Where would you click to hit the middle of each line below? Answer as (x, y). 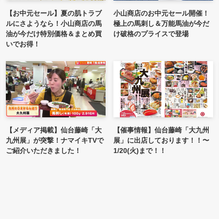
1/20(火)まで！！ (140, 150)
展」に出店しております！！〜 (161, 140)
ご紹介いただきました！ (44, 150)
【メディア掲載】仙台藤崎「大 (54, 130)
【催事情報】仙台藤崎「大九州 (161, 130)
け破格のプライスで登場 (151, 33)
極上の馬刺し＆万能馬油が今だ (161, 23)
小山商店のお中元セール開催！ (161, 13)
